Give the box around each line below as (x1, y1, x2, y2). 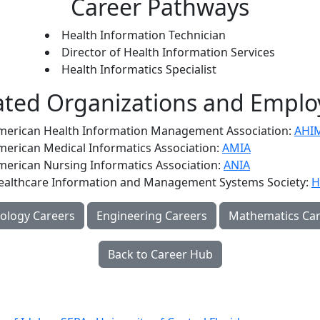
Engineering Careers (96, 208, 207, 224)
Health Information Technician (61, 27, 226, 43)
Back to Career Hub (107, 246, 213, 262)
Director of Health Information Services (61, 44, 275, 60)
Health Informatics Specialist (61, 61, 216, 77)
